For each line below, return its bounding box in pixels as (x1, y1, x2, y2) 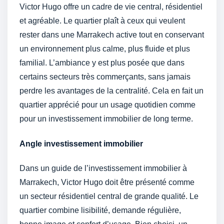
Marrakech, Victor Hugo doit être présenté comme (19, 178, 194, 187)
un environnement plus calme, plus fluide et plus (19, 44, 190, 53)
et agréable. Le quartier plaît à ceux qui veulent (19, 16, 185, 25)
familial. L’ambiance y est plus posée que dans (19, 58, 184, 67)
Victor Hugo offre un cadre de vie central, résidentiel (19, 2, 202, 11)
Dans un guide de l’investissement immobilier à (19, 164, 187, 173)
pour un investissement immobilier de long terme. (19, 114, 193, 123)
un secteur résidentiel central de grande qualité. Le (19, 192, 198, 201)
